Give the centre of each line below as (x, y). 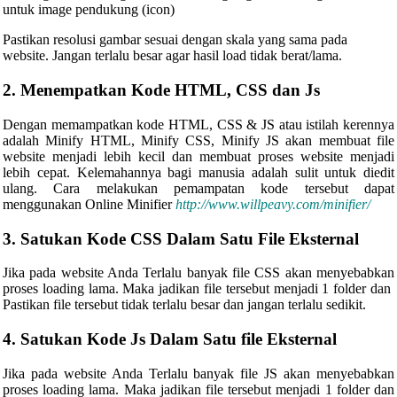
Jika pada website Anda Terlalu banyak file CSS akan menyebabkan (198, 273)
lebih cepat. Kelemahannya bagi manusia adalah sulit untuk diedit (198, 172)
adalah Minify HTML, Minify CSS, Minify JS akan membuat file (198, 140)
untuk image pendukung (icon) (89, 10)
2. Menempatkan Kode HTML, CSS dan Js (161, 90)
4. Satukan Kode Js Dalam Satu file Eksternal (170, 339)
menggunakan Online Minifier (89, 204)
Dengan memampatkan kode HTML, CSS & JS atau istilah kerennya (198, 124)
